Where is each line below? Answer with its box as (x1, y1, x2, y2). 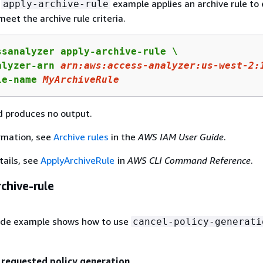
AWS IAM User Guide (137, 130, 224, 143)
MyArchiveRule (42, 73, 119, 85)
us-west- (201, 59, 248, 71)
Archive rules (53, 130, 109, 143)
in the (108, 130, 138, 143)
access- (107, 59, 149, 71)
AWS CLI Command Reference (127, 154, 251, 166)
